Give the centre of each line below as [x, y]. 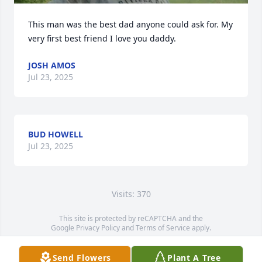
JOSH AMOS [52, 65]
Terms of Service [163, 228]
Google [63, 228]
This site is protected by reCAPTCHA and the [131, 218]
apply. [201, 228]
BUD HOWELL [56, 134]
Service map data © [84, 247]
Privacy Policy [98, 228]
